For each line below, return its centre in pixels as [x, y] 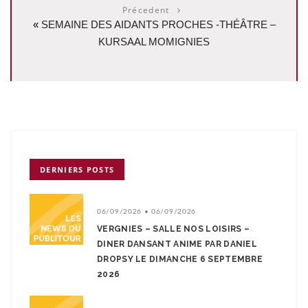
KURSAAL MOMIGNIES [154, 42]
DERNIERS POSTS [77, 170]
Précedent [147, 10]
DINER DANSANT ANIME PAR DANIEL [177, 244]
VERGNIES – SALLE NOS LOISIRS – [174, 229]
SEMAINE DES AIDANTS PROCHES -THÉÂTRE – [158, 25]
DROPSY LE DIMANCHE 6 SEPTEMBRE [180, 260]
